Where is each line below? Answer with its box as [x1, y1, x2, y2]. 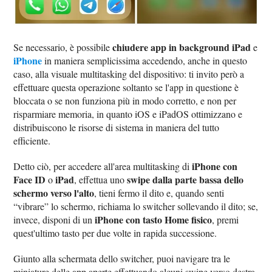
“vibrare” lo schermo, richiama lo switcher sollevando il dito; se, [13, 200, 259, 213]
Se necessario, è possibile [13, 41, 113, 54]
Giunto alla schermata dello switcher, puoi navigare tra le [13, 252, 231, 265]
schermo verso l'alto [13, 186, 95, 200]
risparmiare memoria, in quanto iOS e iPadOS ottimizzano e [13, 107, 243, 121]
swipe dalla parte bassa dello [127, 172, 244, 187]
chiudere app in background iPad [112, 40, 251, 55]
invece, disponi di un [13, 213, 95, 226]
